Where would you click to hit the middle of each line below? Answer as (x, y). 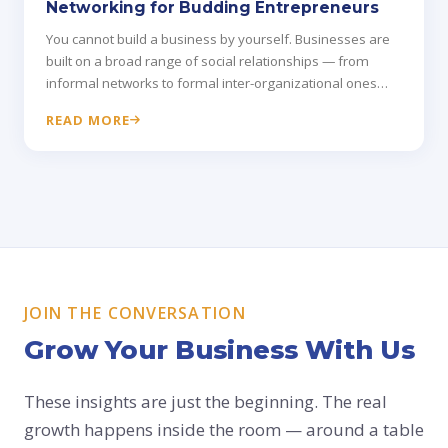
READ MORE (88, 120)
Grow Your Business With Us (219, 350)
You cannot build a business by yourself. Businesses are (218, 39)
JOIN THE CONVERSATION (135, 313)
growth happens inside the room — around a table (224, 430)
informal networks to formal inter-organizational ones (211, 83)
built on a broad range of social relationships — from (207, 61)
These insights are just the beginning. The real (205, 402)
